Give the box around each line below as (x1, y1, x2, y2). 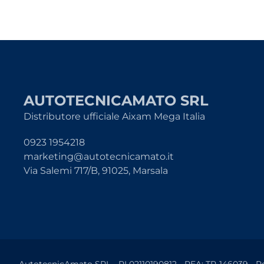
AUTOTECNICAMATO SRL (24, 92, 209, 109)
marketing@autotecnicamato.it (24, 151, 174, 162)
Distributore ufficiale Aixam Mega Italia (24, 111, 205, 122)
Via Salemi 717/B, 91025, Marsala (24, 165, 168, 176)
